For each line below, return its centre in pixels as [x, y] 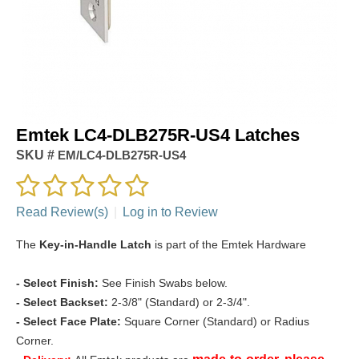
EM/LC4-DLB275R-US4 [120, 155]
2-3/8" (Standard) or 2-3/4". [179, 302]
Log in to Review [170, 212]
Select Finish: [61, 282]
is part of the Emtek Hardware [229, 244]
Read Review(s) [62, 212]
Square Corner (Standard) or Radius [217, 321]
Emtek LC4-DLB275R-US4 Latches [158, 135]
